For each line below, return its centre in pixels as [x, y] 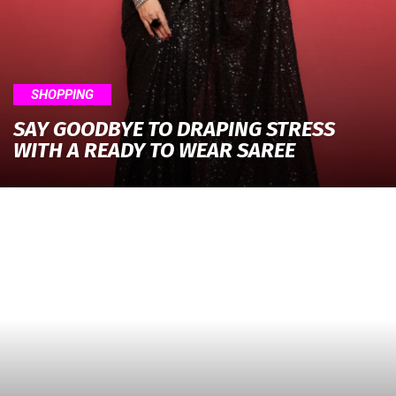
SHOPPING [62, 95]
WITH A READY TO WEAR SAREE [154, 151]
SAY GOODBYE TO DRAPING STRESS [174, 129]
